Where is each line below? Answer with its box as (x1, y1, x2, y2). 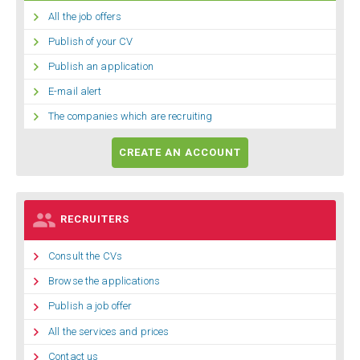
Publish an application (48, 60, 153, 73)
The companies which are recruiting (48, 110, 213, 123)
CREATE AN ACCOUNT (119, 146, 241, 159)
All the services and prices (48, 325, 170, 337)
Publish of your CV (48, 35, 133, 48)
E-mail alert (48, 85, 102, 98)
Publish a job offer (48, 300, 133, 313)
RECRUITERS (60, 213, 129, 226)
